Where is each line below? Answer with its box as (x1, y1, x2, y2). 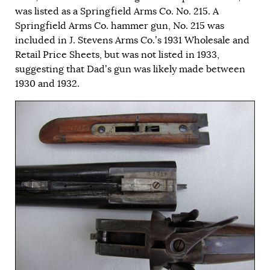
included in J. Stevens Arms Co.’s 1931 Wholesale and (15, 34, 250, 47)
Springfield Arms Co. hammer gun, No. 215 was (15, 20, 224, 33)
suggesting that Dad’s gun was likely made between (15, 63, 245, 76)
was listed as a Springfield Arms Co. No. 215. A (15, 5, 219, 18)
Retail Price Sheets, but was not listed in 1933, (15, 49, 219, 61)
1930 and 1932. (15, 78, 80, 90)
